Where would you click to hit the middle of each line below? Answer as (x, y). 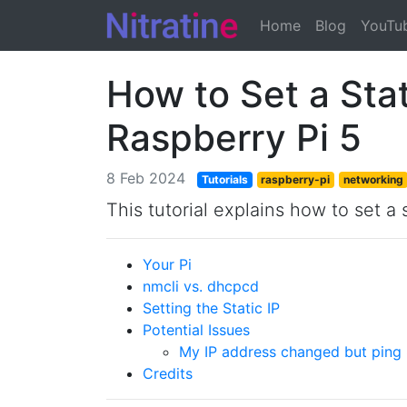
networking (373, 179)
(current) (330, 25)
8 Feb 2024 (146, 178)
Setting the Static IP (211, 308)
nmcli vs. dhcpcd (201, 286)
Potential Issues (196, 330)
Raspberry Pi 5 (234, 138)
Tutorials (224, 179)
